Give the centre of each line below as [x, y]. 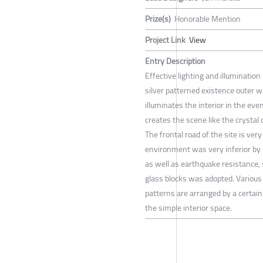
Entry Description [175, 61]
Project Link [165, 40]
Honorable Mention [208, 19]
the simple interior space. [188, 208]
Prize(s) [158, 19]
